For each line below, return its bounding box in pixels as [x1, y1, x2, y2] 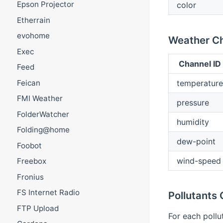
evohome [16, 31, 50, 41]
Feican [16, 78, 40, 88]
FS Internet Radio [16, 188, 80, 198]
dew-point [176, 136, 216, 146]
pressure [176, 97, 209, 108]
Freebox [16, 156, 46, 166]
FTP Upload [16, 203, 59, 213]
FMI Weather [16, 94, 63, 104]
